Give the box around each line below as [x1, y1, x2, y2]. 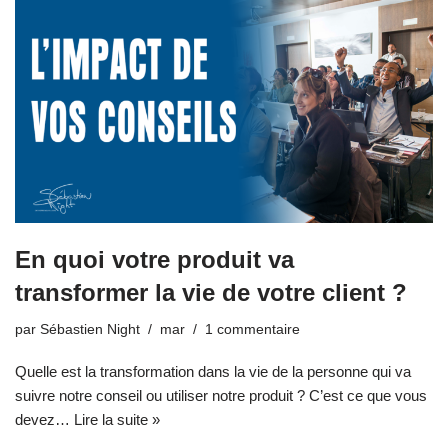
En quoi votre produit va [15, 245, 294, 273]
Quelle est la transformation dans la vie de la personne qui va [15, 362, 411, 380]
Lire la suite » [74, 410, 160, 428]
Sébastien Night [40, 321, 140, 337]
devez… [15, 410, 74, 428]
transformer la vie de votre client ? [15, 278, 407, 306]
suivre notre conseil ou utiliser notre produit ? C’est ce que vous [15, 386, 427, 404]
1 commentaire [205, 321, 300, 337]
